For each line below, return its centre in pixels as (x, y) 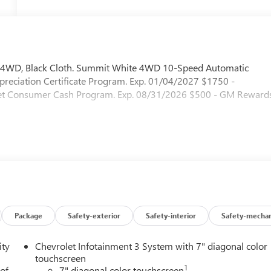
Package (29, 215)
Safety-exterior (94, 215)
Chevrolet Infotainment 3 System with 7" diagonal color (152, 246)
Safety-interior (171, 215)
